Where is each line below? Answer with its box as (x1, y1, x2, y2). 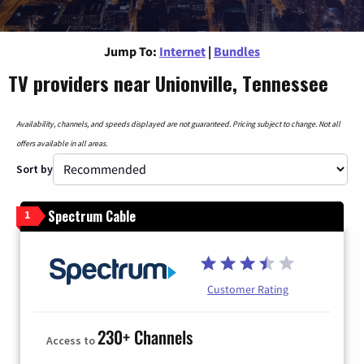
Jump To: (104, 42, 157, 59)
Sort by (16, 161, 53, 176)
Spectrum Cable (48, 206, 136, 226)
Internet (159, 42, 206, 59)
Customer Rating (207, 281, 288, 297)
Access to (46, 333, 97, 349)
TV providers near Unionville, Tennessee (8, 67, 328, 97)
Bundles (214, 42, 260, 59)
